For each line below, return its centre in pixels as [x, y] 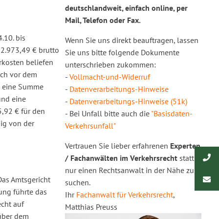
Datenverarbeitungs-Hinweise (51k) [128, 101]
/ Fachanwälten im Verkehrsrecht [121, 158]
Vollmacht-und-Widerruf [109, 77]
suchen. [77, 183]
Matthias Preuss [91, 207]
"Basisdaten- [172, 114]
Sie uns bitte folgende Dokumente [122, 53]
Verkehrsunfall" [90, 126]
